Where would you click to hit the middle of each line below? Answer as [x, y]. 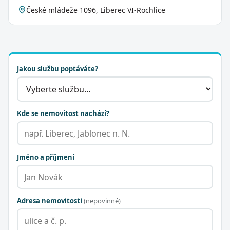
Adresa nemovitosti [50, 201]
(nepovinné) [102, 201]
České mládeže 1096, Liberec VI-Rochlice [96, 10]
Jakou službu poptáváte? [57, 69]
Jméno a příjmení [46, 157]
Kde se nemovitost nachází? [63, 113]
